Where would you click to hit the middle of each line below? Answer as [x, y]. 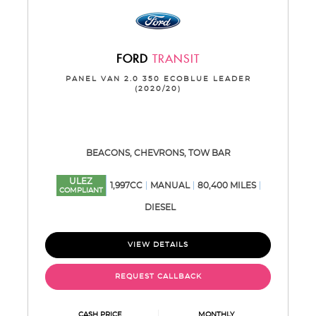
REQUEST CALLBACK [158, 276]
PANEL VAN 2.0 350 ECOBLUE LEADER [158, 79]
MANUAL [170, 186]
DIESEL [160, 207]
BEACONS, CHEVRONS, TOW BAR [158, 153]
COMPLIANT [81, 190]
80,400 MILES [226, 186]
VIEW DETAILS [158, 245]
